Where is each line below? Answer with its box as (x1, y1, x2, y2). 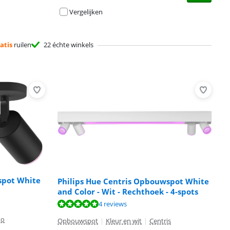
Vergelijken (69, 7, 103, 17)
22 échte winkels (43, 40, 93, 49)
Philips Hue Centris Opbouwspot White (57, 176, 209, 186)
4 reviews (99, 199, 127, 208)
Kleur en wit (106, 216, 142, 226)
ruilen (12, 40, 31, 49)
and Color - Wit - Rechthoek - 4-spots (57, 186, 198, 197)
